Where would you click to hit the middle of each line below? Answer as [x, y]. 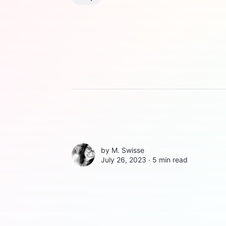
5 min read [170, 160]
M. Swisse [128, 150]
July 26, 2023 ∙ [127, 160]
